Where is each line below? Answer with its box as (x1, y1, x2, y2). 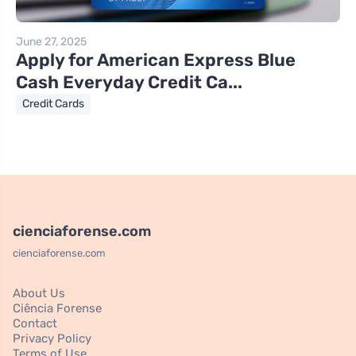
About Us (13, 285, 65, 300)
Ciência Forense (13, 300, 102, 315)
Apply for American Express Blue (16, 48, 296, 71)
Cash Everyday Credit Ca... (16, 71, 242, 93)
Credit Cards (22, 96, 84, 110)
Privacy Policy (13, 331, 91, 346)
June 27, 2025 (16, 34, 87, 48)
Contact (13, 315, 57, 331)
